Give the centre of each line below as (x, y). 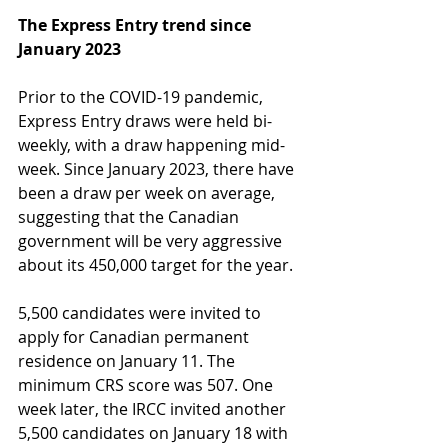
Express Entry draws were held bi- (145, 121)
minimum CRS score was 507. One (147, 385)
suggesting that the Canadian (130, 217)
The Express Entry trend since (136, 25)
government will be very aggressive (152, 241)
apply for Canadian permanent (135, 337)
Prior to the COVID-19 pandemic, (142, 97)
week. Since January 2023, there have (158, 169)
